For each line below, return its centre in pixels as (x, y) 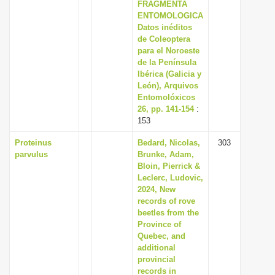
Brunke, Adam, (166, 154)
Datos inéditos (165, 27)
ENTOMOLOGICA (170, 16)
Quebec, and (161, 236)
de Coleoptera (164, 39)
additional (157, 248)
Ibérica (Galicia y (169, 74)
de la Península (167, 62)
